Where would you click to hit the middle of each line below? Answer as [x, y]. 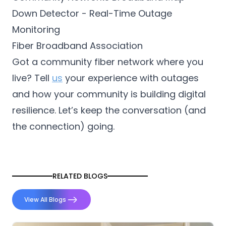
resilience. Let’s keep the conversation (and [109, 110]
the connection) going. [63, 126]
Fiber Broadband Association [77, 46]
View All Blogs [45, 200]
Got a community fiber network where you [108, 62]
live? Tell [32, 78]
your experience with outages [131, 78]
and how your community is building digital [109, 94]
